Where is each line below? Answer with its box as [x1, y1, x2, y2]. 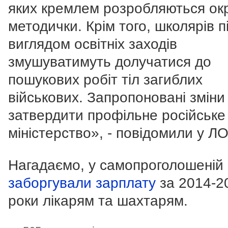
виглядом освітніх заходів [8, 36, 177, 52]
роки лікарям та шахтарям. [8, 193, 188, 209]
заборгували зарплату [8, 175, 156, 191]
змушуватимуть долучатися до [8, 54, 211, 70]
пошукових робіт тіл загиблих [8, 72, 203, 88]
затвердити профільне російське [8, 107, 225, 124]
